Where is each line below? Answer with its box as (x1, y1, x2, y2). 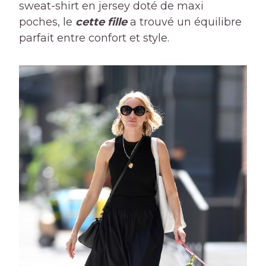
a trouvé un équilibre (127, 15, 242, 29)
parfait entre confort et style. (19, 31, 169, 45)
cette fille (75, 15, 127, 29)
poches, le (19, 15, 75, 29)
